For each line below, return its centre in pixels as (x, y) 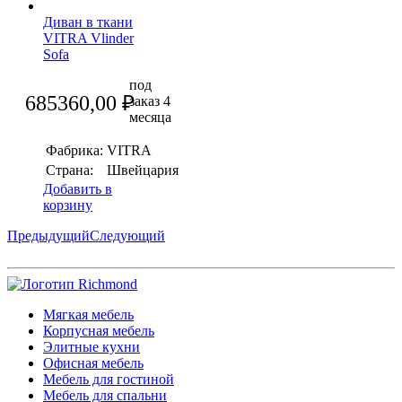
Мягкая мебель (88, 315)
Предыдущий (48, 236)
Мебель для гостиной (109, 380)
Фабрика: (74, 151)
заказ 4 (150, 101)
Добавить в (78, 189)
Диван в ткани (88, 22)
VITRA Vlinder (88, 39)
